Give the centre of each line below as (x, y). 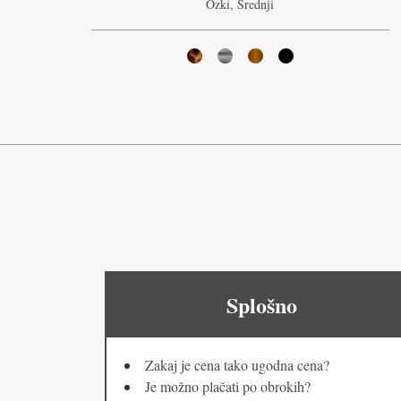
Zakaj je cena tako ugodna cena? (237, 365)
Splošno (261, 305)
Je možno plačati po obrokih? (228, 387)
